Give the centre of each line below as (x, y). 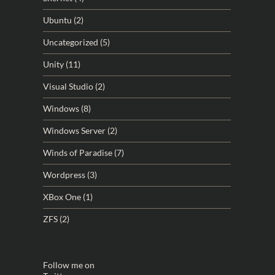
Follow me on (69, 265)
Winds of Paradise (78, 153)
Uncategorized (71, 42)
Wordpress (64, 175)
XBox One (62, 197)
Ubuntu (57, 20)
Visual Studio (68, 86)
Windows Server (74, 130)
